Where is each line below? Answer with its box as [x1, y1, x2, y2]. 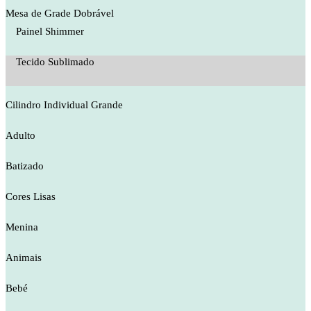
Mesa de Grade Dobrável [6, 8, 114, 19]
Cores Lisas [6, 191, 56, 202]
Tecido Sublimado [16, 56, 94, 67]
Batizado [6, 160, 44, 171]
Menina [6, 221, 38, 233]
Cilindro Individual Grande [6, 99, 123, 110]
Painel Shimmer [16, 26, 84, 37]
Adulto [6, 130, 35, 141]
